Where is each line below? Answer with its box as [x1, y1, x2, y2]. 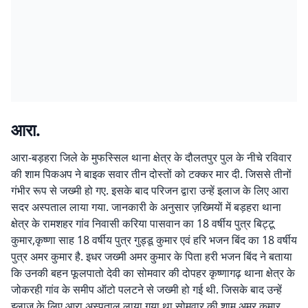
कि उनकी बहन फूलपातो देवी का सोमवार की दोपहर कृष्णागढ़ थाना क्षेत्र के [11, 265, 295, 280]
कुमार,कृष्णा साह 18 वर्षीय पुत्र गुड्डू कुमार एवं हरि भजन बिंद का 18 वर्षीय [11, 232, 297, 247]
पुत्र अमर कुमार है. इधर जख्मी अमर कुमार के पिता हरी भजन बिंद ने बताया [11, 249, 292, 264]
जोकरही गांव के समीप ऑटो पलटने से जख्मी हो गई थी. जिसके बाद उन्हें [11, 282, 282, 297]
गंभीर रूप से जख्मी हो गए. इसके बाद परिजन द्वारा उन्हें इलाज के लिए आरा [11, 183, 289, 198]
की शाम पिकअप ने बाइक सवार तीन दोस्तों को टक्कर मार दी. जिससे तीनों [11, 166, 291, 181]
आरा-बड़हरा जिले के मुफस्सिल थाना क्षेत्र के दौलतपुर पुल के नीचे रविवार [11, 150, 291, 165]
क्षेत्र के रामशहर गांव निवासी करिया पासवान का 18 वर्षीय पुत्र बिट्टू [11, 216, 274, 231]
